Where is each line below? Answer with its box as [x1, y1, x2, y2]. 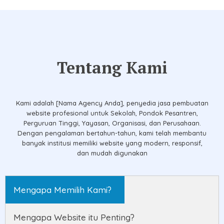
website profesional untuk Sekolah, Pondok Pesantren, [26, 108, 198, 117]
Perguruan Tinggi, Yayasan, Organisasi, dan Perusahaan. [23, 118, 201, 127]
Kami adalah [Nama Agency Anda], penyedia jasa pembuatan [15, 98, 208, 107]
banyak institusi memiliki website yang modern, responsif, [21, 138, 202, 147]
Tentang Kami [56, 56, 167, 78]
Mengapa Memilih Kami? [13, 184, 111, 195]
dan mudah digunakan [76, 148, 147, 157]
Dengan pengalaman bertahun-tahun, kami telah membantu [17, 128, 206, 137]
